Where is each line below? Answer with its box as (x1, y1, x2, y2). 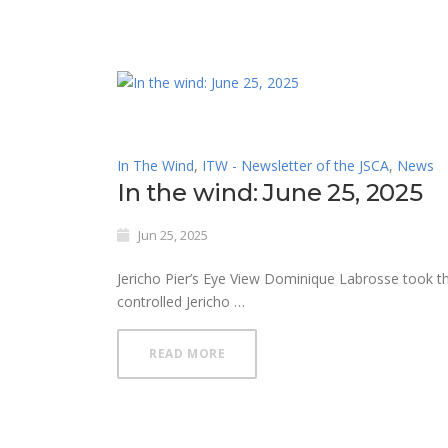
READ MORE (149, 344, 226, 362)
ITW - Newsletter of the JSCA (202, 155, 389, 175)
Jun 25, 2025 (138, 225, 208, 244)
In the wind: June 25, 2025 (117, 177, 423, 207)
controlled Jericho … (117, 291, 245, 311)
